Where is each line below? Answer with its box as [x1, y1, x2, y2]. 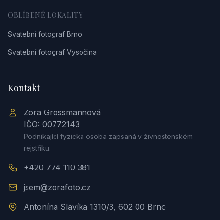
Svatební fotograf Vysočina [8, 48, 97, 56]
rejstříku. [24, 144, 51, 152]
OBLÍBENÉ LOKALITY [8, 10, 83, 20]
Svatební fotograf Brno [8, 30, 82, 38]
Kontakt [8, 82, 40, 94]
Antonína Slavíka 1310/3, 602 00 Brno [24, 202, 166, 212]
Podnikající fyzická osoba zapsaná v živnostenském [24, 132, 192, 140]
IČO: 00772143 [24, 119, 80, 129]
